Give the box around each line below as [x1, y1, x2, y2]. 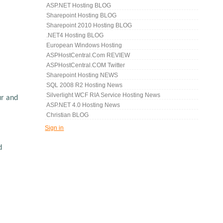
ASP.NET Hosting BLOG [46, 2, 111, 9]
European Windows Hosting [46, 42, 122, 49]
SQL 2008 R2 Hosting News [46, 82, 123, 89]
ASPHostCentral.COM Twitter [46, 62, 125, 69]
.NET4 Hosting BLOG [46, 32, 104, 39]
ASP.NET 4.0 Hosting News [46, 102, 120, 109]
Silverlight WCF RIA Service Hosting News [46, 92, 161, 99]
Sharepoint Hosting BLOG [46, 12, 117, 19]
